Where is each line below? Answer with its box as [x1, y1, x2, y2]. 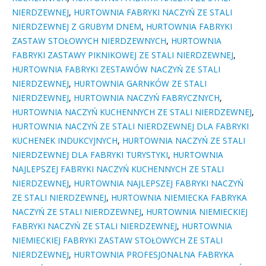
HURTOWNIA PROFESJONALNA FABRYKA [74, 249, 234, 261]
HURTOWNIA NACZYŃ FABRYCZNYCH [74, 92, 220, 104]
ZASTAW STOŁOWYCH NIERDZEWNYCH [12, 35, 166, 47]
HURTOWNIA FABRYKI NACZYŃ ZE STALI [74, 7, 232, 18]
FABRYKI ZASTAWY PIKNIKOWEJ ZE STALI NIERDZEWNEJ [12, 49, 233, 61]
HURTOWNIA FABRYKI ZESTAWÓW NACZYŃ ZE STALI [12, 64, 220, 75]
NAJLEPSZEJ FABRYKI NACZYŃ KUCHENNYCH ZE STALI [12, 163, 224, 175]
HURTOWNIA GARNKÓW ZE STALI [74, 78, 207, 90]
